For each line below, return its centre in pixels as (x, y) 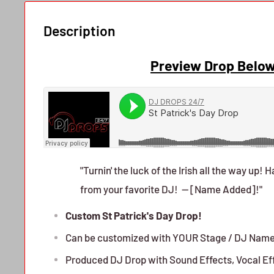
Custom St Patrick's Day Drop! (134, 215)
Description (80, 31)
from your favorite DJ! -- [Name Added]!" (171, 189)
